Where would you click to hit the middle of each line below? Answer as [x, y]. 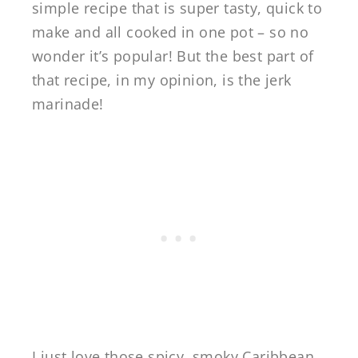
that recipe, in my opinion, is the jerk [162, 80]
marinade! [68, 103]
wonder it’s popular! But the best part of [173, 56]
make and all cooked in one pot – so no [171, 32]
